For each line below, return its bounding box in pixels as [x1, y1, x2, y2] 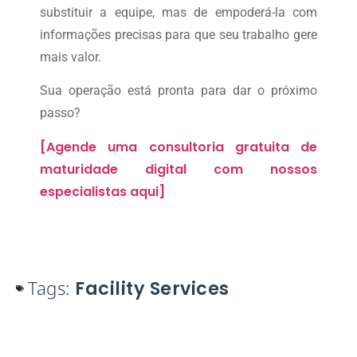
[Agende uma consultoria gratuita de [40, 137, 317, 156]
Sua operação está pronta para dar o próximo [40, 83, 317, 99]
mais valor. [40, 49, 101, 65]
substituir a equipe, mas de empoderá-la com [40, 5, 317, 20]
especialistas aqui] [40, 182, 165, 201]
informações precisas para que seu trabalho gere [40, 27, 317, 42]
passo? [40, 105, 80, 121]
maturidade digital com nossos [40, 159, 317, 178]
